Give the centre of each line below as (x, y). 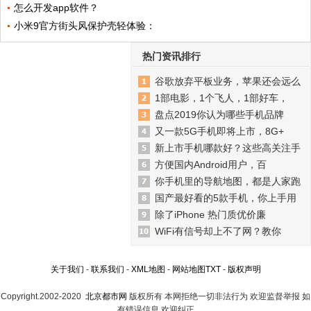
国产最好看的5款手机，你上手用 (226, 198)
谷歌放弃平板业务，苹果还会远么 (228, 82)
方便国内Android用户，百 (211, 165)
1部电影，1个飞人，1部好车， (221, 98)
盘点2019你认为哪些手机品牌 (219, 115)
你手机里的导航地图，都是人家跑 (228, 182)
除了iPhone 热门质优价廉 (210, 215)
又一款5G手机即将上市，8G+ (219, 132)
